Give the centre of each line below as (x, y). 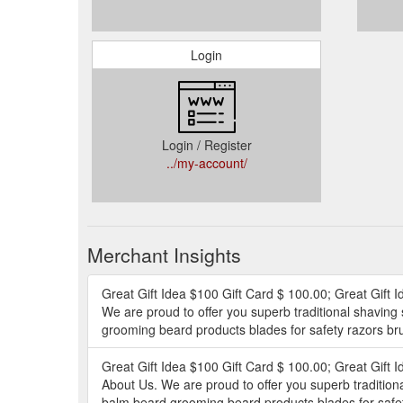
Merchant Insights (164, 254)
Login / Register (206, 144)
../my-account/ (206, 162)
